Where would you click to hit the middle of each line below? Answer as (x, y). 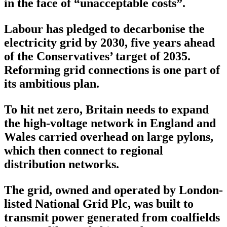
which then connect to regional (84, 151)
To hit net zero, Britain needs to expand (106, 110)
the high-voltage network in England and (110, 123)
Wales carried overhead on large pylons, (109, 137)
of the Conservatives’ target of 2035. (97, 56)
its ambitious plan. (52, 84)
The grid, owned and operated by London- (113, 190)
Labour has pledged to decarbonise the (104, 29)
